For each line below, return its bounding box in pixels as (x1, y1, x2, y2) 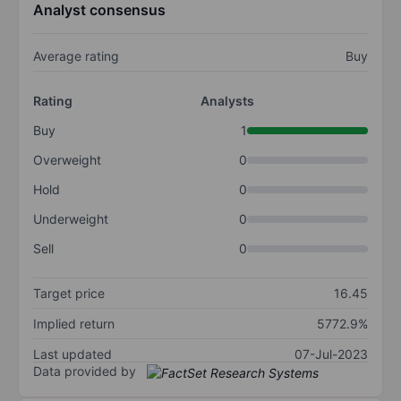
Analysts (200, 93, 254, 109)
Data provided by (33, 363, 136, 380)
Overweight (33, 152, 101, 168)
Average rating (33, 48, 119, 64)
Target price (33, 286, 105, 302)
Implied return (33, 316, 115, 332)
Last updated (33, 346, 112, 363)
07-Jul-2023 (294, 346, 368, 363)
